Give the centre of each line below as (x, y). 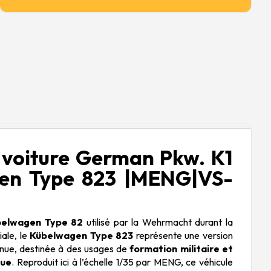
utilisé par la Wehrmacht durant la (158, 222)
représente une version (183, 235)
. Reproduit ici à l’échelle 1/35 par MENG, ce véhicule (122, 262)
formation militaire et (181, 248)
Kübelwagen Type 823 (82, 235)
